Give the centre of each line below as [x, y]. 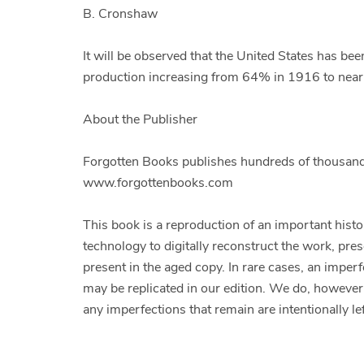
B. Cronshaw [120, 14]
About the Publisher [140, 120]
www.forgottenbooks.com [158, 183]
